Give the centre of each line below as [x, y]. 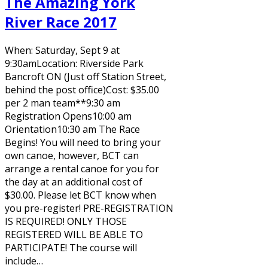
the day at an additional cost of [74, 182]
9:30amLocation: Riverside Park [74, 63]
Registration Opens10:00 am [68, 116]
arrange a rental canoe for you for [82, 168]
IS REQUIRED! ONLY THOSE [66, 221]
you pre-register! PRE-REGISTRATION [89, 208]
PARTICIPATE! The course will [71, 247]
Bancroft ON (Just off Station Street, [86, 76]
